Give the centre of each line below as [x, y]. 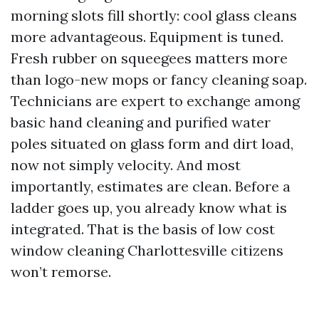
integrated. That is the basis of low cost [143, 229]
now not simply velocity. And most [126, 165]
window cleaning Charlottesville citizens [147, 250]
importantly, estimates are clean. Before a [151, 186]
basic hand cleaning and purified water [141, 122]
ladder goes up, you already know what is [149, 208]
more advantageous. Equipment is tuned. [147, 37]
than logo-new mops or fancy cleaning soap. [159, 79]
